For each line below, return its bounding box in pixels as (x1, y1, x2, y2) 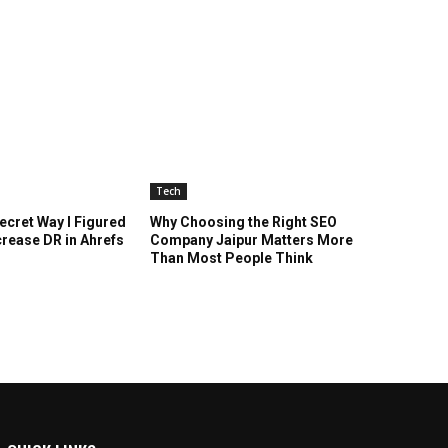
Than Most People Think (149, 249, 313, 266)
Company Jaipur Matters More (149, 231, 353, 248)
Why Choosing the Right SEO (149, 213, 337, 230)
